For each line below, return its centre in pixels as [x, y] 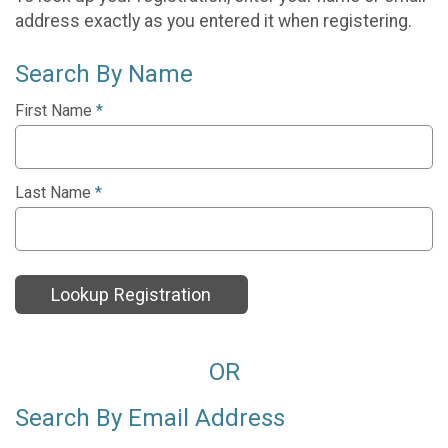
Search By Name [104, 74]
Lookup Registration [131, 295]
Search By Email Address [150, 417]
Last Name [55, 193]
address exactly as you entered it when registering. [213, 20]
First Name [55, 111]
